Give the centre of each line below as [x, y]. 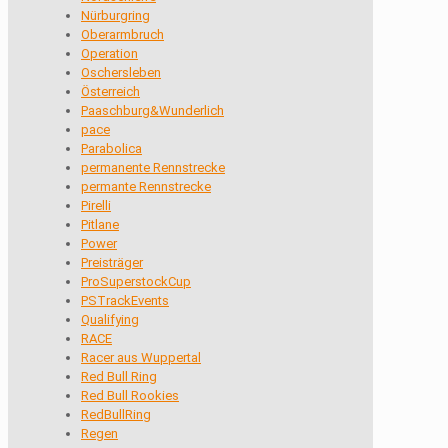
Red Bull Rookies [130, 395]
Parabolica [111, 148]
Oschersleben [121, 72]
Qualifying [110, 319]
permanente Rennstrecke [153, 167]
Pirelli [96, 205]
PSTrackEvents [125, 300]
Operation [109, 53]
